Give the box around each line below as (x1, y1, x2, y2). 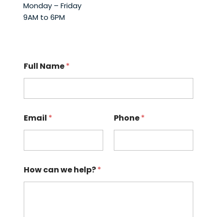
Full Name (24, 61, 66, 72)
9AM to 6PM (23, 12, 65, 22)
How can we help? (24, 164, 97, 175)
